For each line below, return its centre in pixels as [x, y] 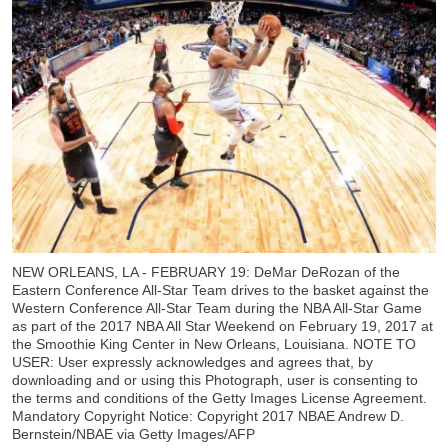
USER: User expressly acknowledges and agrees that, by [192, 362]
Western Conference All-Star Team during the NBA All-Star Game [217, 308]
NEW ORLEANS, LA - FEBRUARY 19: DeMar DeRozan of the [206, 272]
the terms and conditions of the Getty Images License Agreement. [219, 398]
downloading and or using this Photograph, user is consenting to [215, 380]
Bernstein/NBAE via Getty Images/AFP [133, 434]
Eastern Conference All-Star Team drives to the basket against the [220, 290]
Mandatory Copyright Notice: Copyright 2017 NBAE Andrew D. [208, 416]
